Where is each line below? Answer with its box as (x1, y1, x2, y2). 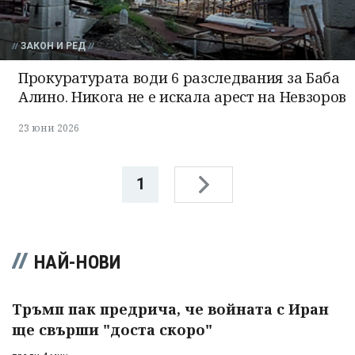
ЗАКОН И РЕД (21, 40, 86, 52)
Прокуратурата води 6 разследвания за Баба (18, 68, 340, 88)
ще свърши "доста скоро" (12, 320, 212, 340)
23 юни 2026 (18, 121, 79, 136)
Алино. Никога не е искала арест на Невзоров (18, 87, 347, 107)
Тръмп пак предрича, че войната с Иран (12, 300, 329, 319)
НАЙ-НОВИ (34, 251, 121, 274)
